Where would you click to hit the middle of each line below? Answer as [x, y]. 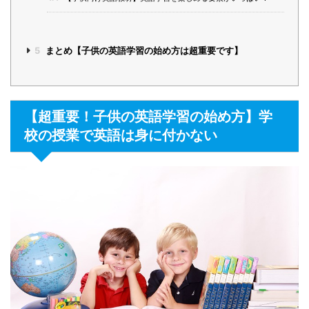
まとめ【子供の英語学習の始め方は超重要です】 [143, 51]
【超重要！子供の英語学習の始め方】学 [148, 117]
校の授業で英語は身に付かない [121, 135]
